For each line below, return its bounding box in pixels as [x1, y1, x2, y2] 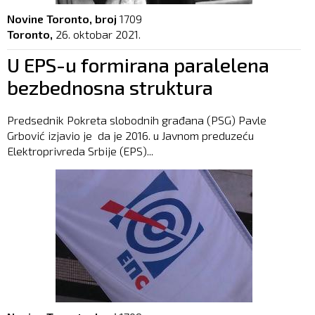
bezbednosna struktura [7, 75, 213, 100]
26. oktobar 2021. [56, 27, 141, 41]
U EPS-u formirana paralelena [7, 53, 269, 77]
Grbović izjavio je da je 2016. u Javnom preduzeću [7, 129, 254, 143]
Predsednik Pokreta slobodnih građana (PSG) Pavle [7, 113, 266, 127]
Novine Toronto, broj [7, 12, 117, 26]
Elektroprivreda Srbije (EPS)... [7, 144, 153, 158]
